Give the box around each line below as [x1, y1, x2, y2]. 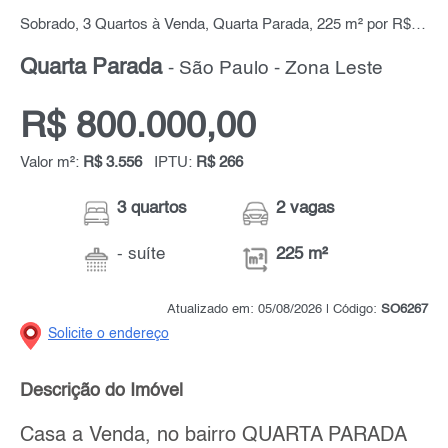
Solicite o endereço [48, 327, 169, 342]
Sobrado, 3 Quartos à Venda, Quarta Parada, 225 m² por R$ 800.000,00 [411, 17, 426, 34]
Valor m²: [20, 155, 83, 172]
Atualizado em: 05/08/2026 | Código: [167, 303, 381, 317]
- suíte [117, 246, 166, 264]
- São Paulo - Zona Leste [168, 60, 383, 79]
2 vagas [276, 200, 336, 218]
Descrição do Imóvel [20, 382, 183, 401]
